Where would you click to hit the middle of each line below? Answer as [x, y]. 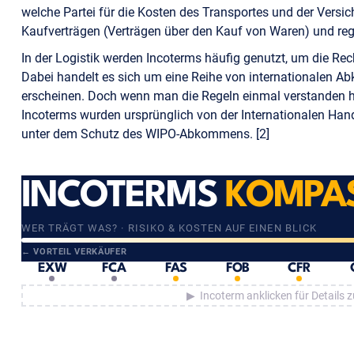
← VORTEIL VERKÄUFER [74, 252]
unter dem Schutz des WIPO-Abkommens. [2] [145, 134]
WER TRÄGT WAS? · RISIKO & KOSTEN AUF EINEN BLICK [169, 228]
